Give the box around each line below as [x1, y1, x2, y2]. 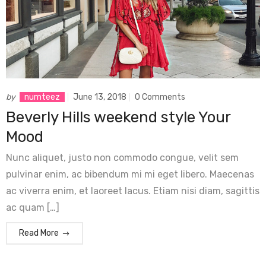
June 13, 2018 [73, 92, 126, 103]
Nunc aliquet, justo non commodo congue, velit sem [6, 152, 239, 164]
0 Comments [135, 92, 185, 103]
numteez [24, 92, 60, 103]
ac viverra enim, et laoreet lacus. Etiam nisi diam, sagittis [6, 185, 259, 197]
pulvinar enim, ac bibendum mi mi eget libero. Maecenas [6, 169, 254, 180]
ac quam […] [6, 202, 59, 214]
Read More [19, 228, 59, 239]
